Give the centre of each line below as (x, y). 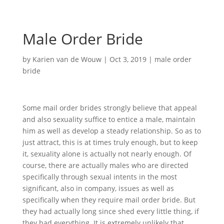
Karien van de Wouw (67, 59)
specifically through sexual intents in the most (99, 177)
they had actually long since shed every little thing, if (110, 211)
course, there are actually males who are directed (105, 165)
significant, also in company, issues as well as (98, 188)
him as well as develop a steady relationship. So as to (111, 131)
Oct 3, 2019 (128, 59)
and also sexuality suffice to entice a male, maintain (109, 119)
